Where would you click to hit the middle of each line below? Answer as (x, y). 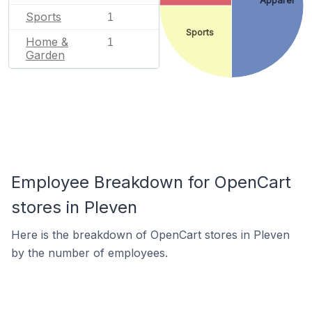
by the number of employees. (89, 253)
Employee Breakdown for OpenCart (151, 182)
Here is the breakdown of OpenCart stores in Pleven (150, 235)
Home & (47, 41)
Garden (45, 55)
